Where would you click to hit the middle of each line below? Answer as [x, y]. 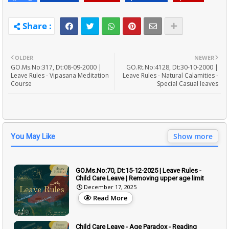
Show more [193, 136]
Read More [110, 198]
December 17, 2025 [110, 187]
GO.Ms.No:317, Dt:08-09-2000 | [56, 67]
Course [21, 83]
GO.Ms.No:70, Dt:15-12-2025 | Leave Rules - [139, 170]
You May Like [33, 136]
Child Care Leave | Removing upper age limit [140, 178]
